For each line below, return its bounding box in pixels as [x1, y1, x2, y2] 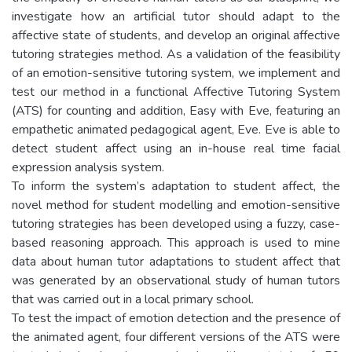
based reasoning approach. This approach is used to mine [12, 233, 340, 251]
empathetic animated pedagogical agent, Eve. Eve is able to [12, 120, 340, 138]
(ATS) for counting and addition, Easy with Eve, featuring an [12, 101, 340, 119]
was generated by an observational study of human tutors [12, 271, 340, 289]
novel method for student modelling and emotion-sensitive [12, 196, 340, 214]
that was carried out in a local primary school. [12, 290, 254, 308]
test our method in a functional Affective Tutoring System [12, 82, 340, 101]
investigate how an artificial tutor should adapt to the [12, 7, 340, 25]
